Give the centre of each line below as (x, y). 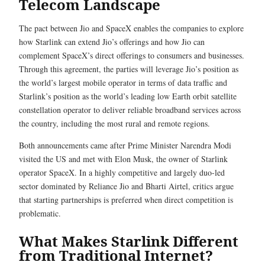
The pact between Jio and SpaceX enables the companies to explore (131, 28)
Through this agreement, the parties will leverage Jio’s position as (129, 69)
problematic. (41, 213)
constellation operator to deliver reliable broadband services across (130, 110)
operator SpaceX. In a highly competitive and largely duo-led (122, 172)
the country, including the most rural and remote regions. (114, 123)
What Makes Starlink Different (129, 241)
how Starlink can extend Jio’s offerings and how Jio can (112, 42)
